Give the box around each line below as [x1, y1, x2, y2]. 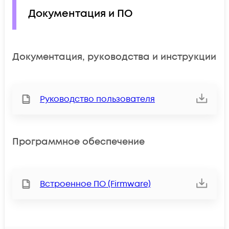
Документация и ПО [28, 6, 133, 21]
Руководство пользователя [40, 94, 155, 105]
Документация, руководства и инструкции [12, 50, 216, 63]
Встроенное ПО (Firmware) [40, 178, 151, 190]
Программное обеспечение [12, 135, 145, 148]
